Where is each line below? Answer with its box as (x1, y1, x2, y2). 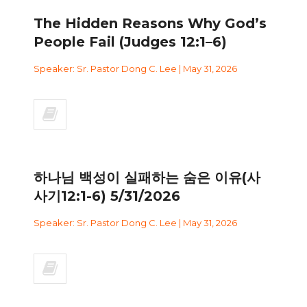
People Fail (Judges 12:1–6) (34, 33, 227, 50)
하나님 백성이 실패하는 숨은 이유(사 (34, 169, 260, 186)
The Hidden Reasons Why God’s (34, 14, 267, 32)
